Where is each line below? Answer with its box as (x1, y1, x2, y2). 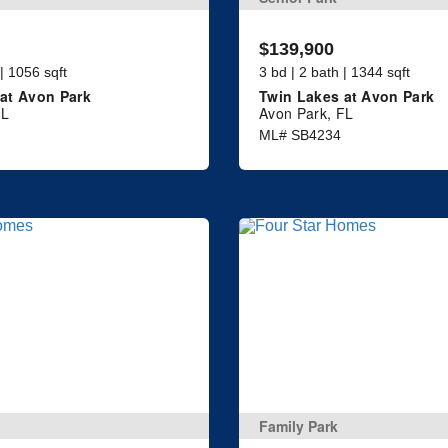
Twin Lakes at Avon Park (259, 86, 435, 107)
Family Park (259, 415, 338, 436)
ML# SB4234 (259, 127, 341, 144)
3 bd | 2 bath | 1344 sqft (259, 64, 410, 81)
